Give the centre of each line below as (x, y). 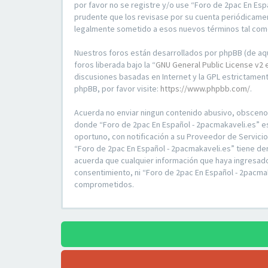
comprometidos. (104, 184)
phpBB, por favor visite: (117, 89)
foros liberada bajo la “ (115, 65)
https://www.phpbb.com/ (205, 89)
